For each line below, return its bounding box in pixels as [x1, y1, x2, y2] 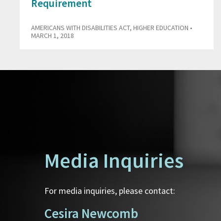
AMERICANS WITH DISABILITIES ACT [31, 23, 130, 33]
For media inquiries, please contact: [44, 185, 175, 197]
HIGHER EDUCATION [133, 23, 188, 33]
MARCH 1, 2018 [31, 31, 74, 40]
